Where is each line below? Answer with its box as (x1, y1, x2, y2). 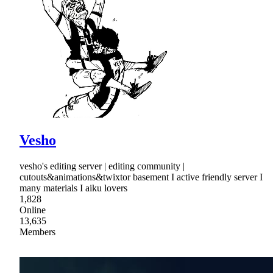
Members (19, 227, 55, 238)
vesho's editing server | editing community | (19, 161, 185, 172)
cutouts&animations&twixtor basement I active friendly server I (19, 172, 263, 183)
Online (19, 205, 46, 216)
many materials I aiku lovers (19, 183, 127, 194)
